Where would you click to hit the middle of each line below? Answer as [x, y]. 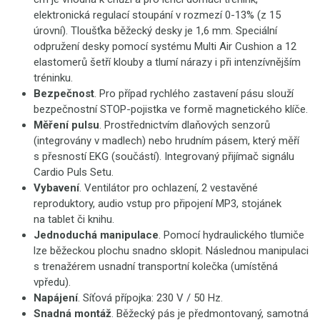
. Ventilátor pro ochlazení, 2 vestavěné [169, 188]
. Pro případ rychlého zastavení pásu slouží [194, 94]
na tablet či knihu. [74, 219]
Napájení [56, 298]
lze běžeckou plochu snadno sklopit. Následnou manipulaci [171, 251]
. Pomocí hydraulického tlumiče [231, 235]
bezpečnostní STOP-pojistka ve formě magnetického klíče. [171, 109]
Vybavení [56, 188]
